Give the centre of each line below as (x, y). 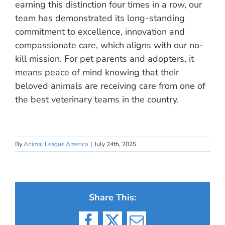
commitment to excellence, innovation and (100, 32)
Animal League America (56, 144)
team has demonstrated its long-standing (100, 18)
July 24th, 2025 (115, 144)
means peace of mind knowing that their (97, 72)
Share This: (113, 197)
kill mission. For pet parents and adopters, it (104, 59)
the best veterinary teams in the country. (97, 99)
